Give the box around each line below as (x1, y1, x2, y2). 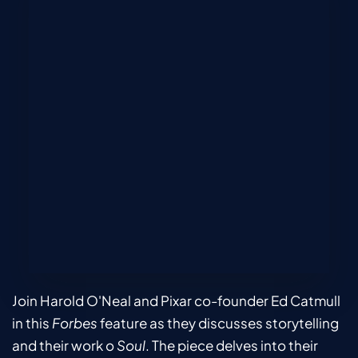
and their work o (12, 336, 117, 355)
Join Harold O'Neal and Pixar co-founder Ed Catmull (12, 292, 340, 310)
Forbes (52, 314, 100, 332)
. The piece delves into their (145, 336, 318, 355)
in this (12, 314, 52, 332)
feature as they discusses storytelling (100, 314, 339, 332)
